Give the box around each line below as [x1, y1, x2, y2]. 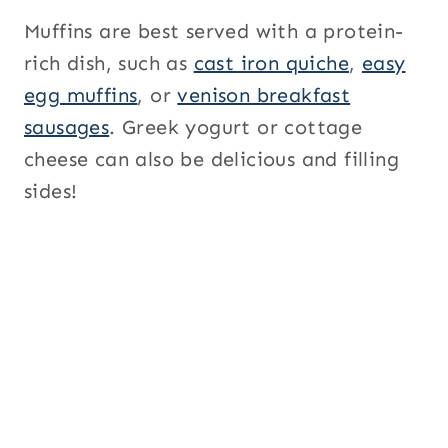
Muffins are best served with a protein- [24, 19, 404, 44]
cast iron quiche [193, 51, 350, 76]
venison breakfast [177, 83, 351, 108]
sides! [24, 179, 78, 204]
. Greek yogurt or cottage [109, 115, 363, 140]
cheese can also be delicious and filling [24, 147, 399, 172]
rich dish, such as [24, 51, 194, 76]
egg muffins [24, 83, 138, 108]
